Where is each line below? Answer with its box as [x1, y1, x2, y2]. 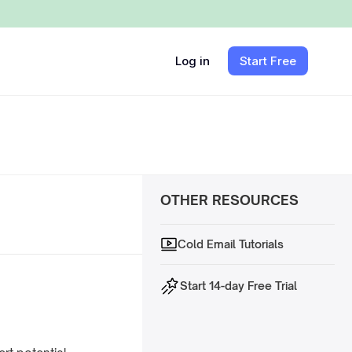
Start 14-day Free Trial [179, 279, 297, 293]
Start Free [239, 53, 296, 68]
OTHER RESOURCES [159, 192, 299, 209]
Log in [175, 53, 211, 68]
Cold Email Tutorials [177, 237, 284, 251]
